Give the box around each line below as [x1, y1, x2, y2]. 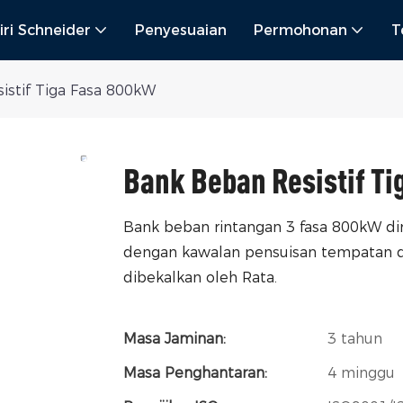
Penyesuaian [135, 22, 227, 40]
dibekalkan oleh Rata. [123, 268, 277, 286]
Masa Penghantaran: [123, 363, 267, 381]
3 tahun [327, 329, 382, 347]
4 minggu [327, 363, 395, 381]
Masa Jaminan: [123, 329, 226, 347]
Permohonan [254, 22, 347, 40]
